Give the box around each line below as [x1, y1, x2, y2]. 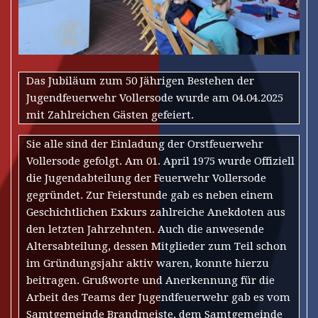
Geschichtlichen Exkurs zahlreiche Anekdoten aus [26, 206, 285, 219]
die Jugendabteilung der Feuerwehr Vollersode [26, 172, 266, 185]
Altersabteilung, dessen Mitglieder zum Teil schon [26, 240, 287, 253]
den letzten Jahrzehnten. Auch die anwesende [26, 223, 264, 236]
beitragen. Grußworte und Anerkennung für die [26, 274, 275, 287]
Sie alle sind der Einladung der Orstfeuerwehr [26, 138, 263, 151]
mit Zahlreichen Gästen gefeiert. [26, 109, 194, 122]
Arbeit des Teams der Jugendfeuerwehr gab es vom [26, 291, 290, 305]
